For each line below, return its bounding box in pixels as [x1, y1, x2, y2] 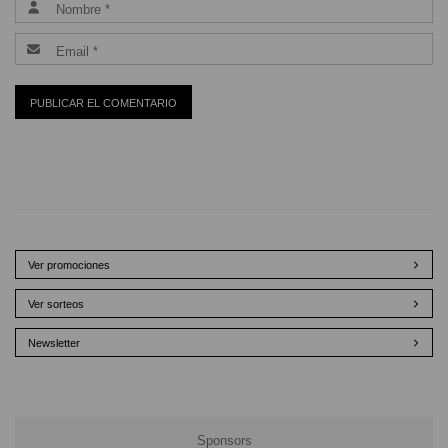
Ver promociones [28, 259, 110, 271]
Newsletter [28, 337, 80, 349]
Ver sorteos [28, 298, 84, 310]
